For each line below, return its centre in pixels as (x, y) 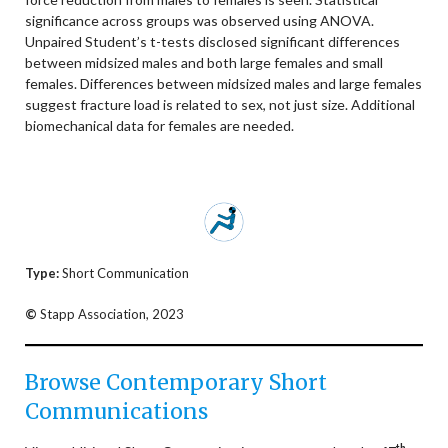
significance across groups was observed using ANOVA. (199, 20)
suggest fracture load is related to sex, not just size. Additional (220, 104)
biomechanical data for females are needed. (159, 125)
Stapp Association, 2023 (110, 313)
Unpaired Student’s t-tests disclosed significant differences (212, 41)
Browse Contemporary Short (176, 382)
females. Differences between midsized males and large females (223, 83)
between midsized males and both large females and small (204, 62)
